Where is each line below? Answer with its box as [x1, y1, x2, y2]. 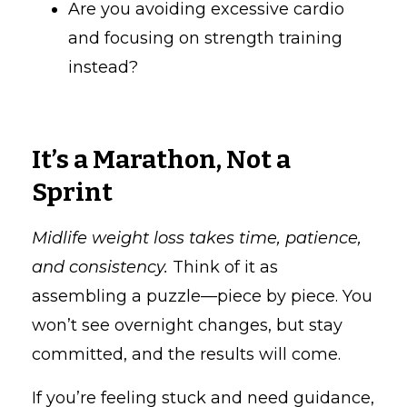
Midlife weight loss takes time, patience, [32, 227, 362, 248]
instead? [68, 56, 138, 77]
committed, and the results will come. [32, 343, 341, 364]
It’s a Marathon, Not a [32, 144, 291, 174]
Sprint [32, 176, 113, 207]
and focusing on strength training [68, 27, 342, 48]
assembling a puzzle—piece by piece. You [32, 285, 372, 306]
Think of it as [168, 256, 278, 277]
